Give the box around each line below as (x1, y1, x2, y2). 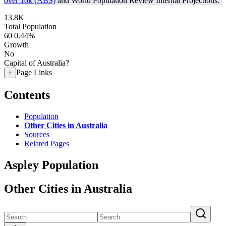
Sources (24, 130, 49, 139)
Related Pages (24, 139, 69, 148)
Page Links (16, 68, 52, 77)
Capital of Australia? (4, 59, 69, 67)
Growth (4, 40, 29, 49)
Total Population (4, 22, 56, 31)
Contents (4, 88, 50, 101)
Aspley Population (4, 158, 98, 172)
